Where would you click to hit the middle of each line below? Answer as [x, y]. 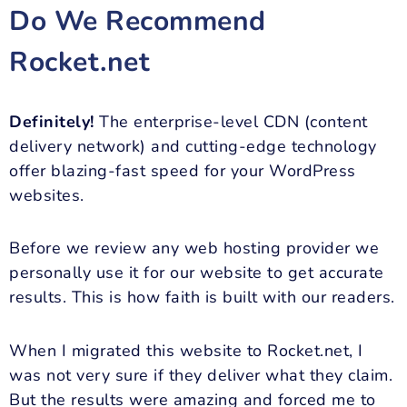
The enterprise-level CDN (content [231, 121]
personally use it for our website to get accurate [197, 273]
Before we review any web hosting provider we [194, 248]
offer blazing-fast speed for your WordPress [183, 170]
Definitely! [52, 121]
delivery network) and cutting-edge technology [193, 146]
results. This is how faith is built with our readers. [202, 298]
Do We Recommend [138, 21]
